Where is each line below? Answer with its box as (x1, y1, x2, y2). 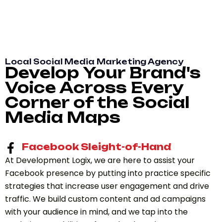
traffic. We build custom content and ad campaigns (5, 193, 206, 205)
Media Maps (5, 108, 120, 126)
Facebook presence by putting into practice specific (5, 167, 211, 179)
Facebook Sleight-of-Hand (21, 141, 171, 152)
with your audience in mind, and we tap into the (5, 206, 188, 218)
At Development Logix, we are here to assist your (5, 154, 195, 166)
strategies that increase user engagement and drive (5, 180, 209, 192)
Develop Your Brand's (5, 63, 201, 82)
